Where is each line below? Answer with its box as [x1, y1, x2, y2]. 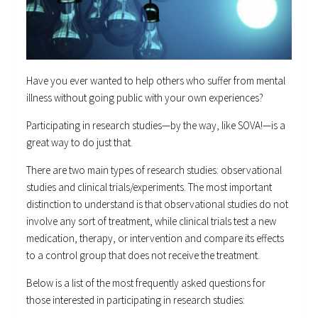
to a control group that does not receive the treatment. [26, 248, 261, 262]
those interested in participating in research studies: [26, 292, 246, 307]
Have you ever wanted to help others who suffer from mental [26, 73, 286, 87]
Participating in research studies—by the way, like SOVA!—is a [26, 118, 286, 132]
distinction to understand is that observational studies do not [26, 197, 289, 211]
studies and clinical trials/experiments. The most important [26, 180, 273, 194]
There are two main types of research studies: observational [26, 163, 283, 177]
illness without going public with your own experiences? [26, 90, 264, 104]
